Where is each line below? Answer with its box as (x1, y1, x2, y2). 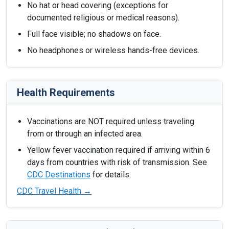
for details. (90, 170, 131, 179)
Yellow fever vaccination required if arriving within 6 (27, 145, 210, 155)
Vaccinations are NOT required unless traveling (27, 117, 194, 126)
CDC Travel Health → (17, 186, 91, 196)
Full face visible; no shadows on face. (27, 29, 161, 39)
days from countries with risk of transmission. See (27, 157, 207, 167)
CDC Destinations (27, 170, 90, 179)
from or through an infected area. (27, 129, 143, 139)
